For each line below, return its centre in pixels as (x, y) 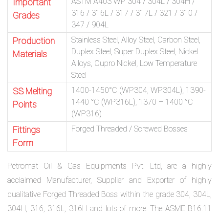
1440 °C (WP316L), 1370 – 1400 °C (132, 102)
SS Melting (32, 91)
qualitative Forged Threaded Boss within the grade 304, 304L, (109, 194)
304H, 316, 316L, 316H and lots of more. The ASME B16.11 (109, 208)
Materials (30, 54)
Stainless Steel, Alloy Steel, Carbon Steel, (136, 40)
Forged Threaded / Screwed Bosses (130, 129)
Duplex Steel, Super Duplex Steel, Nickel (135, 51)
